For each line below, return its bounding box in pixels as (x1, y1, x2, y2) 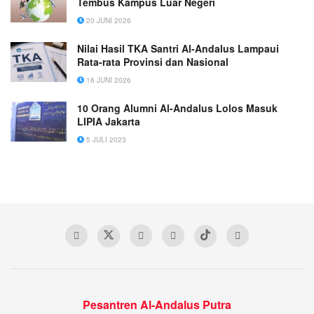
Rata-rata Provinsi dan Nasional (77, 54, 228, 69)
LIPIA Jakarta (77, 114, 140, 128)
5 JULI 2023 (84, 134, 126, 144)
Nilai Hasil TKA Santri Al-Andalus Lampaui (77, 41, 279, 55)
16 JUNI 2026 (84, 74, 131, 85)
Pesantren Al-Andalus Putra (83, 296, 231, 313)
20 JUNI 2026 (84, 15, 131, 25)
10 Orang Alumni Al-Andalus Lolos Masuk (77, 100, 278, 115)
